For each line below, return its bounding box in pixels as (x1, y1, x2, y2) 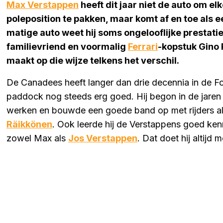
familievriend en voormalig (6, 41, 128, 52)
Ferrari (128, 41, 158, 52)
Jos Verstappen (68, 132, 137, 143)
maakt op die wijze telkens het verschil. (6, 55, 179, 66)
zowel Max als (6, 132, 68, 143)
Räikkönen (6, 118, 52, 129)
